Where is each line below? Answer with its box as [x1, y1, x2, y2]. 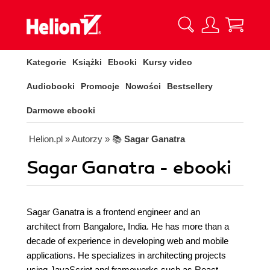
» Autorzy [65, 134, 102, 144]
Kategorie [27, 57, 66, 67]
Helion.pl [29, 134, 63, 144]
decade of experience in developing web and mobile [27, 236, 228, 246]
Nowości [125, 81, 161, 91]
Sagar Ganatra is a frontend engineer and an [27, 207, 200, 217]
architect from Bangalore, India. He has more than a [27, 221, 229, 231]
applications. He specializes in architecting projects [27, 250, 226, 260]
